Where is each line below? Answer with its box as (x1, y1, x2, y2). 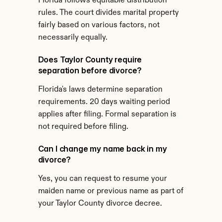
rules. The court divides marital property (38, 9, 179, 17)
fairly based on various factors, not (38, 21, 160, 29)
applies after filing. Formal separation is (38, 111, 176, 118)
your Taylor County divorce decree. (38, 200, 162, 208)
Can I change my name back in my (38, 144, 167, 154)
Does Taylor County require (38, 55, 142, 64)
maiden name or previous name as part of (38, 187, 183, 195)
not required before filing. (38, 123, 128, 131)
